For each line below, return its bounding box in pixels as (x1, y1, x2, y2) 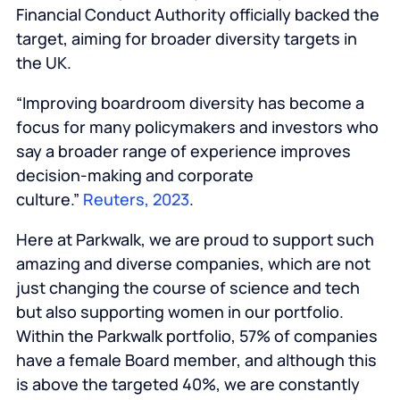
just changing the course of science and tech (15, 277, 360, 299)
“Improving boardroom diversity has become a (15, 92, 364, 114)
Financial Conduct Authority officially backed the (15, 4, 379, 26)
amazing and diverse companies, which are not (15, 253, 371, 275)
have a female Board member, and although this (15, 349, 377, 371)
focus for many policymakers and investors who (15, 116, 379, 138)
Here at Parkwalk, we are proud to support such (15, 229, 374, 251)
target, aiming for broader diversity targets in (15, 28, 357, 50)
